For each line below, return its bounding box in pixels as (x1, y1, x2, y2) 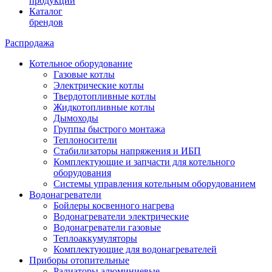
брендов (29, 16, 63, 27)
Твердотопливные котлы (53, 90, 156, 101)
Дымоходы (53, 112, 98, 123)
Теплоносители (53, 134, 117, 145)
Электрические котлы (53, 80, 144, 90)
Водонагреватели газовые (53, 222, 161, 233)
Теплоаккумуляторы (53, 233, 137, 243)
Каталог (29, 5, 63, 16)
